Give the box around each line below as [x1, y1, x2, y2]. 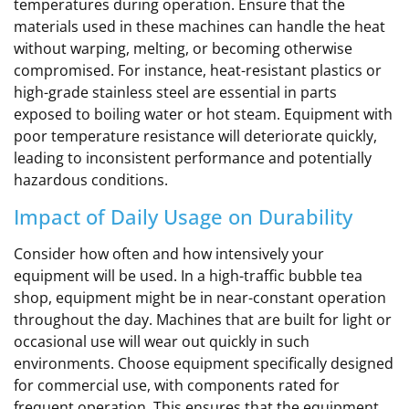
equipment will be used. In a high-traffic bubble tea [14, 265, 362, 286]
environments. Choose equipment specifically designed [14, 352, 393, 373]
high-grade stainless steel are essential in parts [14, 82, 337, 103]
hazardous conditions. [14, 170, 168, 191]
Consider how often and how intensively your [14, 243, 324, 264]
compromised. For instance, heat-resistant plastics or [14, 60, 382, 81]
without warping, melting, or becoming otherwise [14, 38, 352, 59]
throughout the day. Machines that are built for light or [14, 309, 392, 330]
